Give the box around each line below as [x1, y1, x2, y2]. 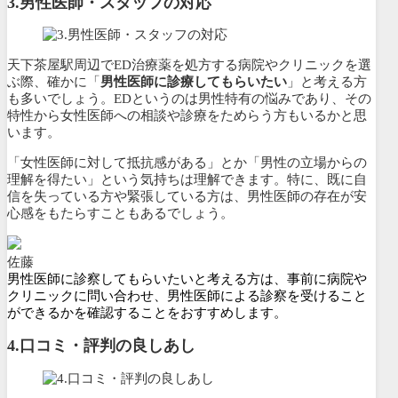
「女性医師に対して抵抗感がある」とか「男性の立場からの [7, 155, 367, 171]
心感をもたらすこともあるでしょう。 [7, 206, 234, 221]
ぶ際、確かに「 [7, 75, 100, 90]
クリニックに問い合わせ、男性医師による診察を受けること [7, 289, 367, 304]
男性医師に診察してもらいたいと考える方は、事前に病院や [7, 272, 367, 287]
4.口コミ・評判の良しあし [7, 337, 195, 354]
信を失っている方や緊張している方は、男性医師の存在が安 [7, 189, 367, 204]
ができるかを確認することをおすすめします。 [7, 306, 287, 321]
